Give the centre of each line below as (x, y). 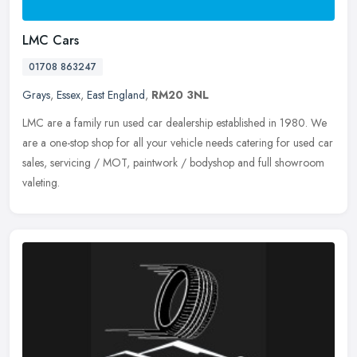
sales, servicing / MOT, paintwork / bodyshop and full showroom (173, 162)
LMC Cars (51, 40)
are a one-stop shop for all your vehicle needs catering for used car (178, 142)
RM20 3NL (180, 94)
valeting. (41, 182)
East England (116, 94)
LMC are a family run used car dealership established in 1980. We (175, 122)
